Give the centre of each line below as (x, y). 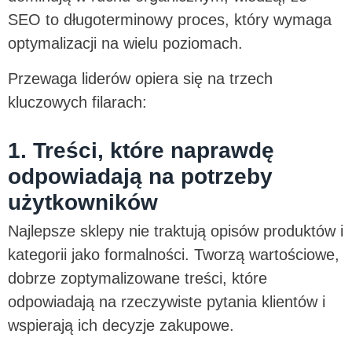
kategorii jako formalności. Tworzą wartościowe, (174, 254)
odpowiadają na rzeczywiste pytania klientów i (167, 301)
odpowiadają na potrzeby (140, 176)
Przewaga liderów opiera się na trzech (140, 78)
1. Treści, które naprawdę (141, 150)
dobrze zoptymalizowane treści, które (137, 278)
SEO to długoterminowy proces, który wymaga (170, 20)
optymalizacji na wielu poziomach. (128, 44)
